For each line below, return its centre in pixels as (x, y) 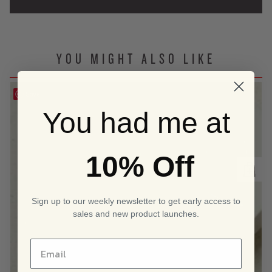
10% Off (140, 166)
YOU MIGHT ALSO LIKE (136, 59)
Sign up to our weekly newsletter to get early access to (136, 201)
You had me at (136, 123)
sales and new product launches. (136, 213)
